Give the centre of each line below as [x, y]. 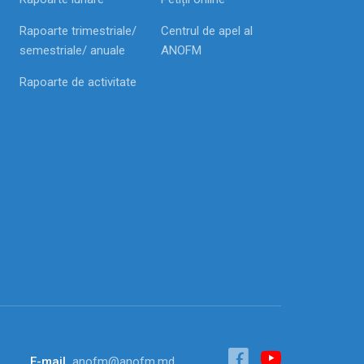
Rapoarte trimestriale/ [78, 31]
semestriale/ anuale [73, 51]
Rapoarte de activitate [78, 82]
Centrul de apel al [206, 31]
